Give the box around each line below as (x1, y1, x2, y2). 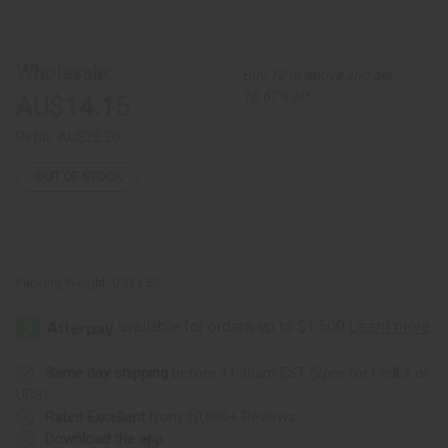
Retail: (16, 128, 58, 145)
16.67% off (242, 87, 310, 104)
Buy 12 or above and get (242, 66, 393, 83)
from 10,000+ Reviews (145, 407, 296, 426)
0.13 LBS (112, 274, 162, 290)
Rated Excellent (45, 407, 145, 426)
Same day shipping (45, 363, 168, 382)
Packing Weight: (16, 274, 109, 290)
